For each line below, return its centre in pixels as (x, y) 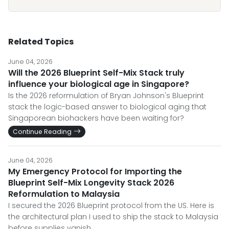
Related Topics (41, 42)
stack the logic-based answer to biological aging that (107, 107)
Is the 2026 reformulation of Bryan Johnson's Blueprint (106, 96)
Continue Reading (42, 132)
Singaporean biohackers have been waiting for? (96, 118)
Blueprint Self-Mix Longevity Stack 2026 (91, 183)
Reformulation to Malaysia (64, 194)
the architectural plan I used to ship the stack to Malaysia (113, 217)
